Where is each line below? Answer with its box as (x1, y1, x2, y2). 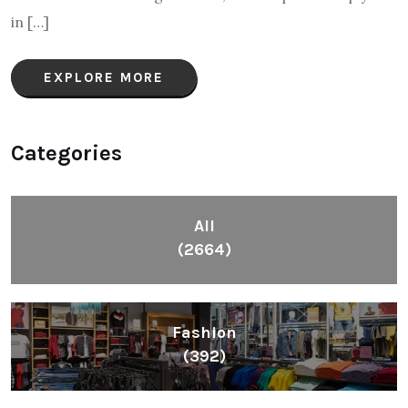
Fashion (171, 321, 237, 342)
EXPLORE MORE (44, 68, 164, 86)
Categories (11, 139, 122, 166)
